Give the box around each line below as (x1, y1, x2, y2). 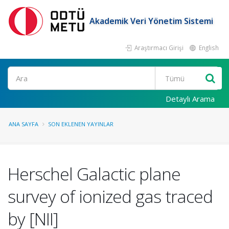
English (197, 43, 219, 52)
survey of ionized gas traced (8, 185, 213, 208)
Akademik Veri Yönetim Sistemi (89, 15, 213, 27)
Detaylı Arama (166, 94, 215, 104)
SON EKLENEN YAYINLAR (48, 120, 113, 128)
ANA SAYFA (9, 120, 38, 128)
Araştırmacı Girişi (133, 43, 184, 52)
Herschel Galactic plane (8, 162, 180, 186)
